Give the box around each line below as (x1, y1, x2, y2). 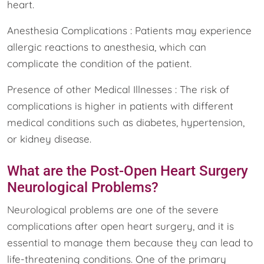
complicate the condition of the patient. (7, 57, 192, 70)
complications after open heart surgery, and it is (7, 219, 234, 232)
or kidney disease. (7, 132, 91, 145)
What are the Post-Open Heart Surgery (7, 162, 248, 179)
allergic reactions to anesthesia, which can (7, 40, 206, 53)
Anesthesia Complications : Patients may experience (7, 24, 252, 37)
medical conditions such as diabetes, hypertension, (7, 115, 245, 128)
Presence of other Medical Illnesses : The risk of (7, 82, 229, 95)
